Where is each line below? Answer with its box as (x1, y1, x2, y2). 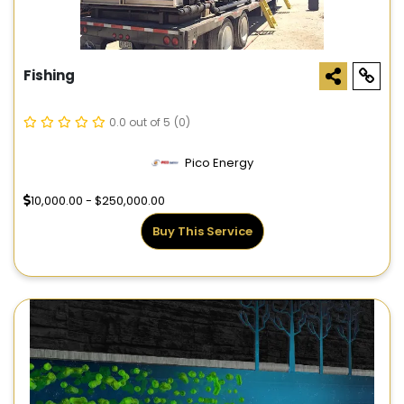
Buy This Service (151, 223, 252, 241)
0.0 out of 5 (109, 115, 170, 131)
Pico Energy (184, 154, 253, 172)
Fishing (23, 66, 75, 86)
